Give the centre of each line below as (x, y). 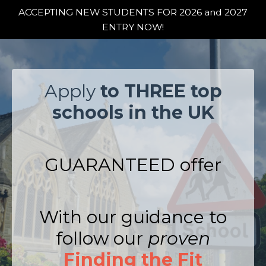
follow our (102, 238)
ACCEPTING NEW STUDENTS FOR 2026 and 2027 (133, 12)
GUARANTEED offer (133, 165)
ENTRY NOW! (133, 27)
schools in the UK (133, 113)
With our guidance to (133, 217)
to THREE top (159, 91)
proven (179, 238)
